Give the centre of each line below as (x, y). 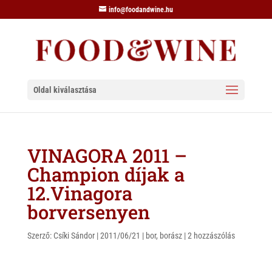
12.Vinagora (80, 193)
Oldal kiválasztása (65, 90)
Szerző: (40, 236)
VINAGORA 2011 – (107, 155)
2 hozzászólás (211, 236)
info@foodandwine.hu (141, 10)
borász (171, 236)
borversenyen (88, 212)
